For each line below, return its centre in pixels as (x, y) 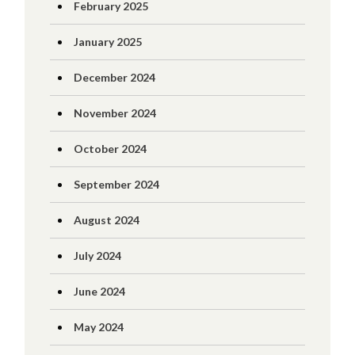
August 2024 (106, 220)
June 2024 (99, 291)
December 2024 (114, 77)
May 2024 (98, 327)
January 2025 (107, 42)
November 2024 (115, 113)
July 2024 (97, 256)
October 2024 (110, 149)
